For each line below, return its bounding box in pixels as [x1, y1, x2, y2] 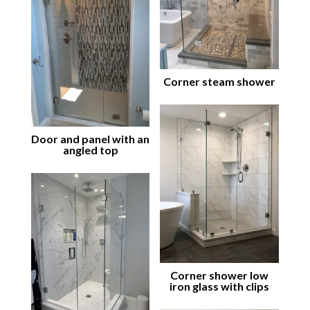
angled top [62, 143, 118, 156]
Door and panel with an [31, 131, 150, 145]
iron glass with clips [170, 280, 270, 293]
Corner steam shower [163, 75, 276, 89]
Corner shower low [170, 268, 269, 282]
